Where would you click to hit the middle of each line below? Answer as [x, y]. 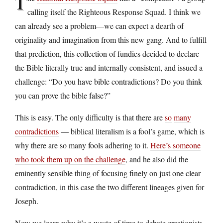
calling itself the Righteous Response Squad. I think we [114, 11]
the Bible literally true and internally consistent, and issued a [109, 67]
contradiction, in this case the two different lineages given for [110, 187]
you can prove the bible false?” [63, 95]
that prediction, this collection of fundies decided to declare [107, 53]
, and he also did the [157, 159]
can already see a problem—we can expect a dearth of [99, 25]
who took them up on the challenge [70, 159]
